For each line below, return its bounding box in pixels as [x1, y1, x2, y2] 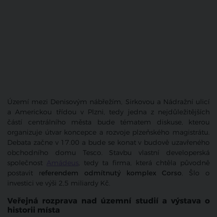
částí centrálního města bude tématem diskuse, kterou [7, 118, 210, 127]
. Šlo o [182, 169, 210, 178]
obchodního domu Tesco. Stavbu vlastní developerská [7, 148, 210, 158]
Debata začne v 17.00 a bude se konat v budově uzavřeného [7, 138, 210, 148]
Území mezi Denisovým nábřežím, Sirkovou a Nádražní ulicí [7, 97, 210, 107]
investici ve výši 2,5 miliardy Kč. [7, 179, 110, 188]
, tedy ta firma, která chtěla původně [78, 158, 210, 168]
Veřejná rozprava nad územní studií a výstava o [7, 195, 210, 206]
